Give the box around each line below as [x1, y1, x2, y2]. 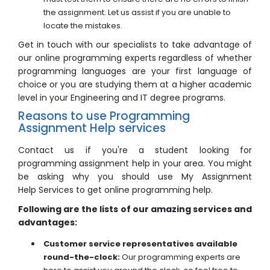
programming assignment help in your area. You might [18, 157, 252, 170]
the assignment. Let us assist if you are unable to [43, 7, 231, 19]
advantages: [18, 216, 77, 229]
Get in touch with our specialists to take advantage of [18, 39, 252, 51]
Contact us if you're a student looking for [18, 144, 252, 157]
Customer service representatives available [43, 238, 237, 250]
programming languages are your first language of [18, 65, 252, 78]
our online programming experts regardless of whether [18, 52, 252, 64]
